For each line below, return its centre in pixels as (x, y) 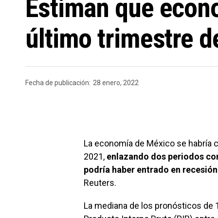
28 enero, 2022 (116, 83)
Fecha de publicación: (58, 83)
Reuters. (100, 183)
